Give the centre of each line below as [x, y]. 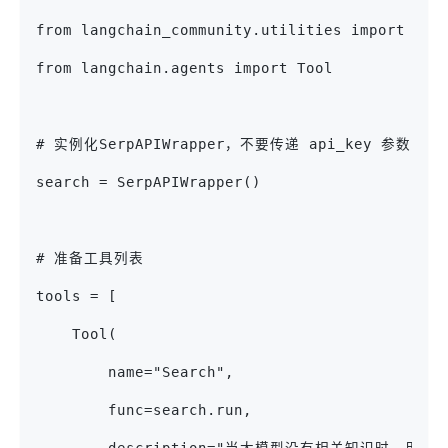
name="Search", [135, 372]
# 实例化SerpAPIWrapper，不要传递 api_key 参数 [223, 144]
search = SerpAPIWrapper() [148, 182]
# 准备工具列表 [90, 258]
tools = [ [76, 296]
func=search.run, [144, 410]
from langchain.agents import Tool [184, 68]
